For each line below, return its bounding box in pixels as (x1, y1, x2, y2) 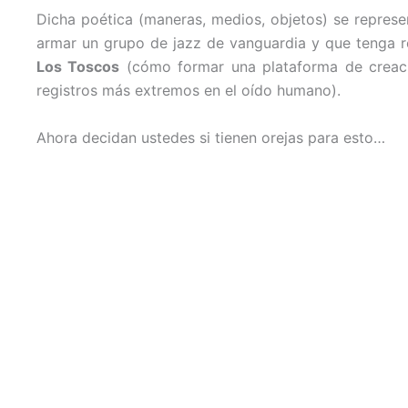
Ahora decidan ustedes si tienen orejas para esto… (36, 127, 385, 147)
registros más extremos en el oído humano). (36, 80, 341, 99)
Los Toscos (36, 56, 120, 76)
